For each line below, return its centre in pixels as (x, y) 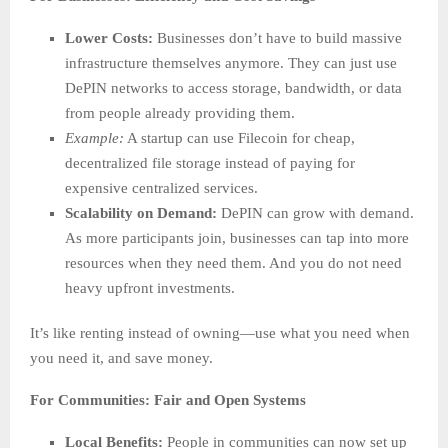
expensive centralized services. (161, 188)
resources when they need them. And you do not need (233, 263)
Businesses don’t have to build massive (277, 38)
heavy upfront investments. (150, 288)
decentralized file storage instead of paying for (210, 163)
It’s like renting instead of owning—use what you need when (220, 333)
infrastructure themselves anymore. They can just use (231, 63)
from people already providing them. (180, 113)
